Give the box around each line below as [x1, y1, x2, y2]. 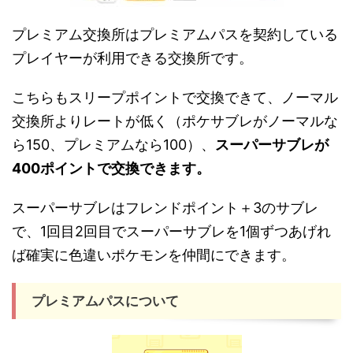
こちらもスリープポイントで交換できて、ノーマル [12, 89, 338, 106]
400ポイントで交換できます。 [12, 160, 210, 176]
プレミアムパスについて [32, 293, 179, 309]
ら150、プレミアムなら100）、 [12, 136, 215, 153]
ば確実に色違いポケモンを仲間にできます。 [12, 247, 295, 263]
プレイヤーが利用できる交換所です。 [12, 50, 253, 66]
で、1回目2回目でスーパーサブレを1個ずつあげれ [12, 223, 331, 240]
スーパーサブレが [215, 136, 329, 153]
